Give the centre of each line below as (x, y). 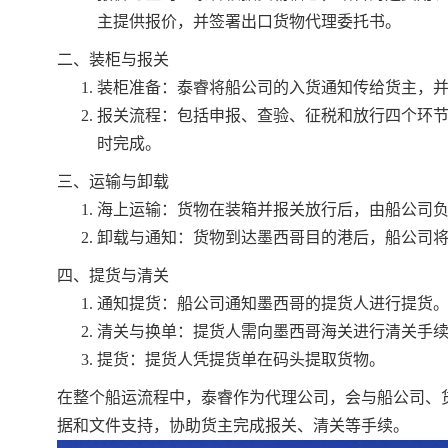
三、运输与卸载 (113, 182)
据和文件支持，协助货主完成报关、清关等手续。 (233, 426)
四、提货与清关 (113, 276)
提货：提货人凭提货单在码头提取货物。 (241, 360)
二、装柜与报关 (113, 60)
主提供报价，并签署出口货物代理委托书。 (249, 22)
